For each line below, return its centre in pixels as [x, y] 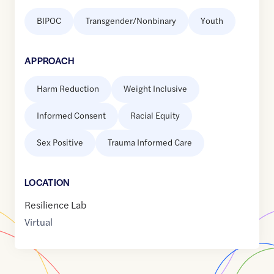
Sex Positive [60, 142]
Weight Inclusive [155, 88]
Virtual [39, 222]
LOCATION [47, 182]
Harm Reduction [68, 88]
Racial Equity [155, 115]
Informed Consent [71, 115]
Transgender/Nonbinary [131, 20]
